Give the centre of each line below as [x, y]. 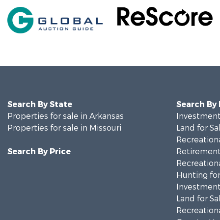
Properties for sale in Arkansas [66, 116]
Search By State [40, 104]
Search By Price [39, 151]
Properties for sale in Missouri [64, 128]
